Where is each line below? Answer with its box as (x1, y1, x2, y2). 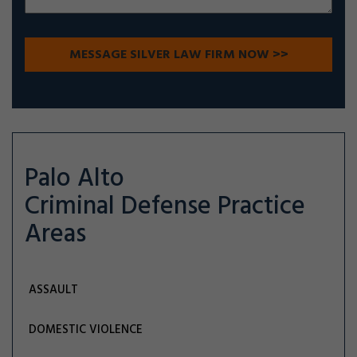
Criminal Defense (25, 186, 218, 227)
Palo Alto (25, 159, 124, 199)
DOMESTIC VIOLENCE (29, 320, 143, 339)
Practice (218, 186, 305, 227)
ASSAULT (29, 280, 79, 300)
